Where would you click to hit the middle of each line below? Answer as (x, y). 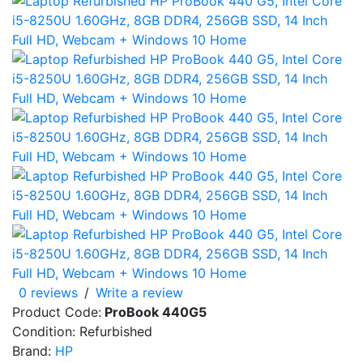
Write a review (139, 292)
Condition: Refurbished (82, 331)
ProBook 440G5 (154, 312)
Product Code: (57, 312)
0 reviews (48, 292)
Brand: (34, 350)
